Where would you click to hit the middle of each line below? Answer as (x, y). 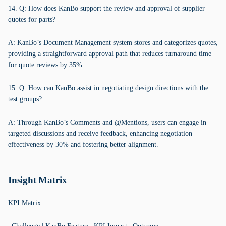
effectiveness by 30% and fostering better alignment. (83, 145)
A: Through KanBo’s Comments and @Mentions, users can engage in (107, 122)
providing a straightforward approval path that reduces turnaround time (110, 54)
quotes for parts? (32, 19)
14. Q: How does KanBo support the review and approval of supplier (106, 8)
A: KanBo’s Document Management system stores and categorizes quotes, (113, 43)
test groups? (25, 99)
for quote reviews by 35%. (46, 65)
